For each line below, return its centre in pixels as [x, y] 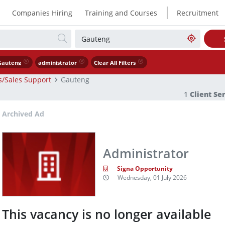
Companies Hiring [42, 13]
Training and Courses [121, 13]
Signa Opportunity [145, 169]
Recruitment [198, 13]
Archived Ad [23, 114]
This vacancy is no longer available [106, 214]
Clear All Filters [115, 63]
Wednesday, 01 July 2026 [152, 178]
